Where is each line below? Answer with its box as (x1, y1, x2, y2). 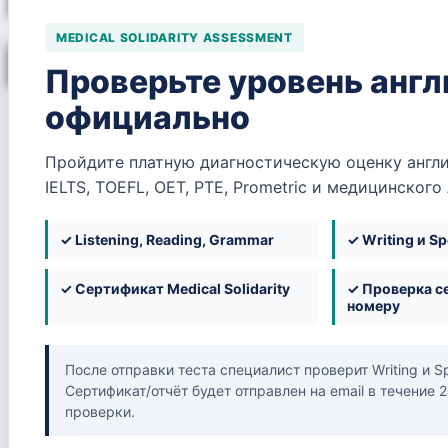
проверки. (65, 402, 135, 420)
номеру (347, 296, 400, 314)
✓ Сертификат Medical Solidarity (60, 279, 290, 297)
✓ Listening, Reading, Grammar (60, 230, 274, 248)
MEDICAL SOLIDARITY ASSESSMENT (56, 29, 293, 45)
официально (45, 97, 250, 137)
